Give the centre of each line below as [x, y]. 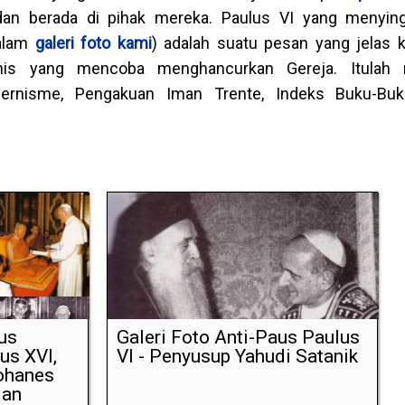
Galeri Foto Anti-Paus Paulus [238, 338]
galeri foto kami [93, 43]
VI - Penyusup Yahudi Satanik [237, 357]
